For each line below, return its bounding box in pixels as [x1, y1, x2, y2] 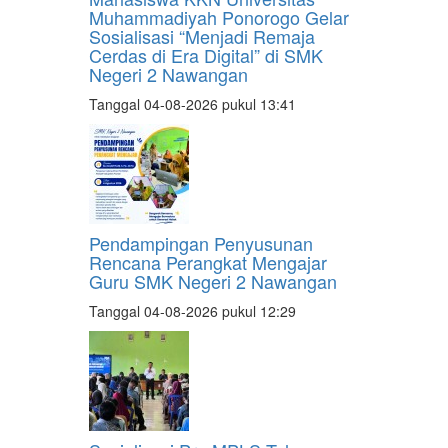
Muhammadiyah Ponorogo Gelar [89, 4, 349, 31]
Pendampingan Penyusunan [89, 230, 313, 257]
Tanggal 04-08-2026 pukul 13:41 [89, 94, 296, 115]
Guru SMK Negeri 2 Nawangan [89, 268, 337, 295]
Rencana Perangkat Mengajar [89, 249, 327, 276]
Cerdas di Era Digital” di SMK [89, 42, 323, 69]
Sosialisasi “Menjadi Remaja [89, 23, 315, 50]
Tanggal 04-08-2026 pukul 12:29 [89, 301, 296, 322]
